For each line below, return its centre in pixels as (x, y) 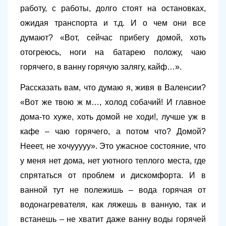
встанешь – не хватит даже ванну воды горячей (113, 219)
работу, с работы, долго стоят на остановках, (113, 8)
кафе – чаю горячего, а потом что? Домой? (113, 131)
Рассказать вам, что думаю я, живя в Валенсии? (113, 88)
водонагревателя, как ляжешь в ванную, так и (113, 205)
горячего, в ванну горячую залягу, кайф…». (101, 67)
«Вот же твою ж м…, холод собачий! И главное (113, 102)
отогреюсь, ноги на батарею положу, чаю (113, 52)
